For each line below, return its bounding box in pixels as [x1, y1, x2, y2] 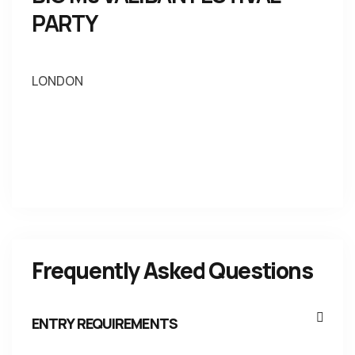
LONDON [32, 72, 83, 90]
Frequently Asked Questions [32, 255, 313, 285]
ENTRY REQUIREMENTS [32, 314, 177, 333]
